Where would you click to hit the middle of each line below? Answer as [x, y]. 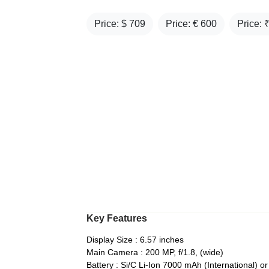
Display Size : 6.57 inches [135, 240]
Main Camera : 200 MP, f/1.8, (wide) [155, 252]
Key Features [117, 218]
